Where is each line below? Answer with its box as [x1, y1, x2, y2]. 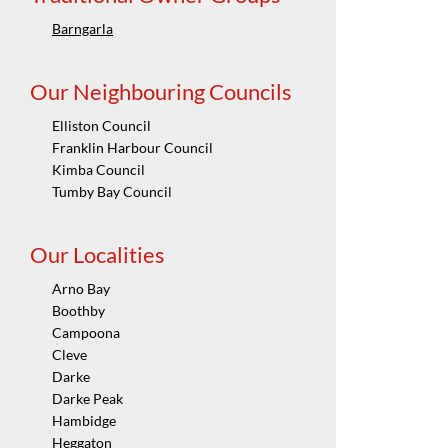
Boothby [52, 302, 105, 320]
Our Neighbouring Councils [30, 78, 292, 106]
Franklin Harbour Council [52, 139, 213, 157]
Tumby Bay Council [52, 183, 172, 201]
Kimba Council [52, 161, 145, 179]
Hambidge [52, 412, 116, 430]
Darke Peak [52, 390, 123, 408]
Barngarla [52, 20, 113, 38]
